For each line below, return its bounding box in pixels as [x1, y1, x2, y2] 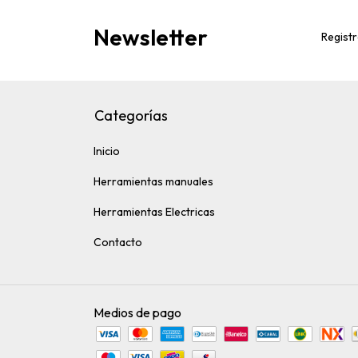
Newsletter [93, 22, 208, 51]
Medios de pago [93, 304, 181, 321]
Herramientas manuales [93, 174, 213, 189]
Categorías [94, 106, 168, 125]
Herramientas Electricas [93, 205, 215, 219]
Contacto [93, 235, 142, 249]
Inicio [93, 144, 120, 158]
